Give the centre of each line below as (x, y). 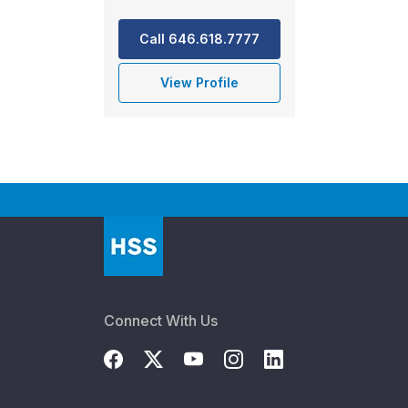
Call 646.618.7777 (200, 39)
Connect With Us (161, 321)
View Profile (200, 83)
